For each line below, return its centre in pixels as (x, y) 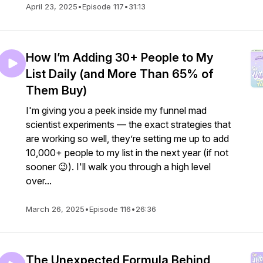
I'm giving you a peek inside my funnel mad (116, 110)
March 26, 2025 (55, 209)
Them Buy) (56, 90)
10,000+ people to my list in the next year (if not (127, 153)
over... (39, 181)
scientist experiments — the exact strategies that (128, 124)
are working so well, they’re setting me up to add (127, 139)
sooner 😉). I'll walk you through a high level (118, 167)
